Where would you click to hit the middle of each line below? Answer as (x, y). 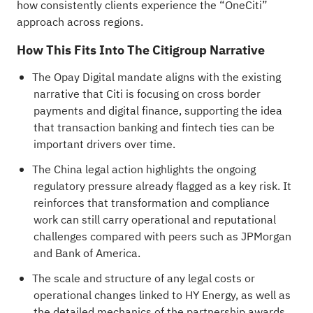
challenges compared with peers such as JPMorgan (162, 236)
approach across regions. (80, 22)
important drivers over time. (104, 144)
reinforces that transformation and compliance (151, 203)
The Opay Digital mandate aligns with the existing (156, 77)
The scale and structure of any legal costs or (143, 278)
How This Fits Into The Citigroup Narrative (140, 50)
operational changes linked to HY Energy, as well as (162, 295)
